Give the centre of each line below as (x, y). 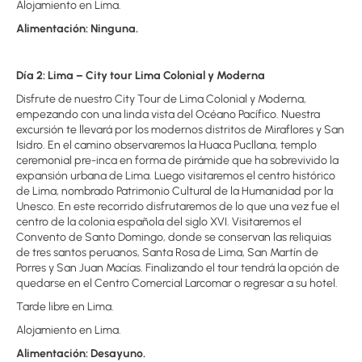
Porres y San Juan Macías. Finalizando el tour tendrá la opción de (178, 268)
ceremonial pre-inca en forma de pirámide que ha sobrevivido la (177, 160)
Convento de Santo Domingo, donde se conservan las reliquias (174, 237)
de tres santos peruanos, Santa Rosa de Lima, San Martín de (167, 253)
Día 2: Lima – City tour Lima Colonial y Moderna (141, 76)
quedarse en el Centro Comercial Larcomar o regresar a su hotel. (177, 283)
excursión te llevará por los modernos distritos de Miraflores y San (180, 130)
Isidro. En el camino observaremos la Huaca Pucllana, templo (166, 145)
